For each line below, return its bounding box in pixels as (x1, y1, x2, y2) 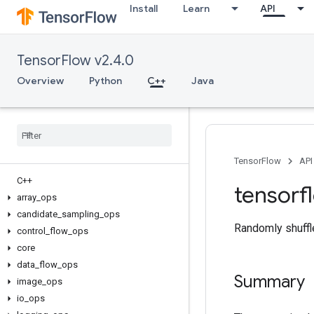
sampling (62, 209, 100, 219)
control (17, 226, 46, 236)
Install (130, 2, 158, 15)
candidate (17, 209, 57, 219)
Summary (234, 271, 305, 292)
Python (89, 74, 122, 87)
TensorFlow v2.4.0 (17, 52, 134, 69)
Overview (17, 74, 64, 87)
